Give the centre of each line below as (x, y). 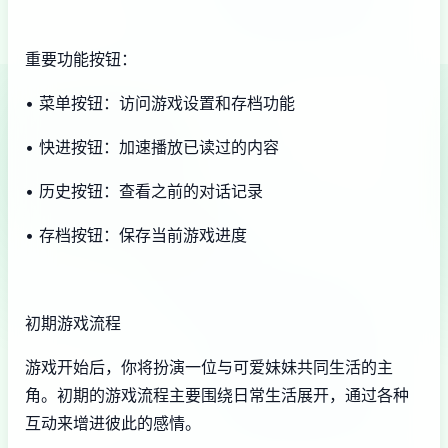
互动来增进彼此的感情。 (113, 423)
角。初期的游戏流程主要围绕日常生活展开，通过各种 (217, 395)
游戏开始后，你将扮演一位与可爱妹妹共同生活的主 (209, 367)
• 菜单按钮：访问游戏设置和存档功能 (160, 103)
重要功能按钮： (81, 59)
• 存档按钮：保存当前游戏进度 (136, 235)
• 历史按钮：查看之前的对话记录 (144, 191)
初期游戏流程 (73, 323)
